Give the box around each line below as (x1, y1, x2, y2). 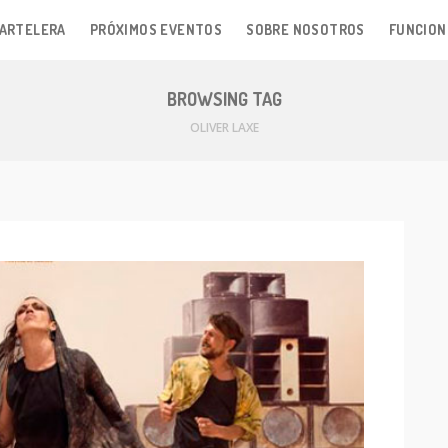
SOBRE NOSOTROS (246, 21, 365, 38)
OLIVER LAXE (189, 119, 259, 136)
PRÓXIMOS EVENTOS (89, 21, 223, 38)
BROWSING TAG (166, 88, 282, 110)
